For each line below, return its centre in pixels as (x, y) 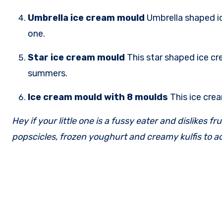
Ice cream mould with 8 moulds (99, 97)
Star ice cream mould (77, 57)
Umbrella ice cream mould (87, 18)
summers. (48, 73)
